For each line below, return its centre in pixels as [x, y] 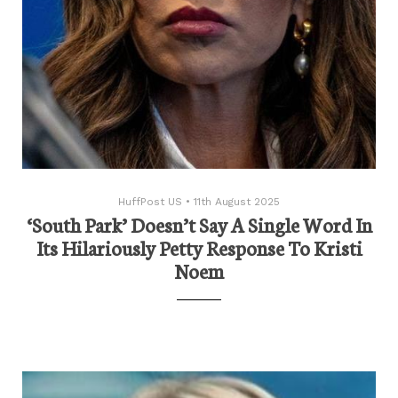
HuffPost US [150, 202]
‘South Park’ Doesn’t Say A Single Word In [199, 225]
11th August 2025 [237, 202]
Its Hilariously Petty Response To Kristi [199, 248]
